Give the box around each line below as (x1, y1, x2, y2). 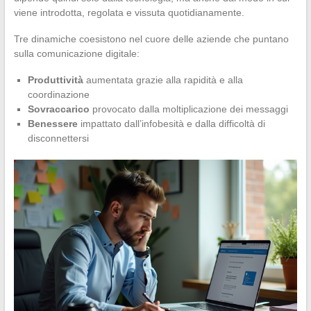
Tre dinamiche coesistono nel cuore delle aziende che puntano (13, 33, 289, 44)
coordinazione (27, 88, 90, 100)
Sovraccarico (27, 103, 90, 115)
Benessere (27, 117, 78, 129)
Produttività (27, 74, 83, 85)
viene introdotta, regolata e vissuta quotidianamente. (13, 6, 244, 18)
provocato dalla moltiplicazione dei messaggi (89, 103, 288, 115)
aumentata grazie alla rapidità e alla (83, 74, 243, 85)
